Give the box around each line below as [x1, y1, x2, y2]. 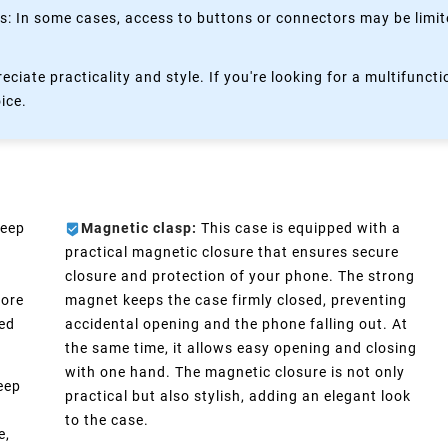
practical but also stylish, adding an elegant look [65, 387, 412, 404]
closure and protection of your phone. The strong [65, 267, 416, 284]
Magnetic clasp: [81, 219, 198, 236]
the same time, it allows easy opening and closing [65, 339, 418, 356]
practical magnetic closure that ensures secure [65, 243, 400, 260]
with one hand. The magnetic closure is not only [65, 363, 406, 380]
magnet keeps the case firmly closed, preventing [65, 291, 408, 308]
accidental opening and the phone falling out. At [65, 315, 409, 332]
